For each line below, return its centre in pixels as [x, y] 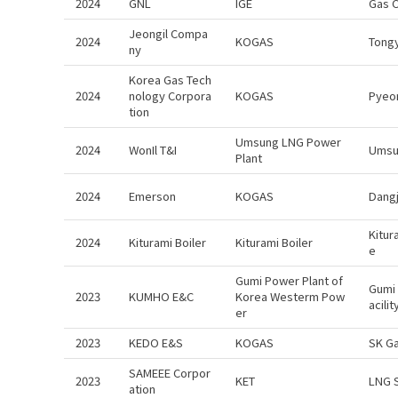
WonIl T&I [153, 150]
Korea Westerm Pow [290, 296]
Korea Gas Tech [170, 80]
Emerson [152, 196]
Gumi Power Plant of [289, 280]
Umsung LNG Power [288, 142]
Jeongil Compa [168, 33]
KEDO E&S [156, 342]
